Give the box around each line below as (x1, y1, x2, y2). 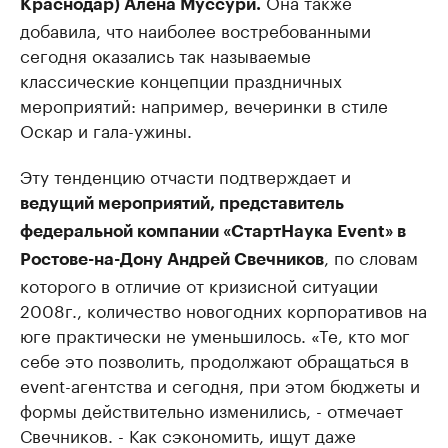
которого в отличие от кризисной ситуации (20, 271, 378, 298)
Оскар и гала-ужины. (20, 116, 192, 143)
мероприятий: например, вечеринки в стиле (20, 91, 388, 118)
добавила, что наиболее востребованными (20, 16, 371, 43)
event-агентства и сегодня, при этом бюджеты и (20, 371, 420, 398)
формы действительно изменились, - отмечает (20, 396, 403, 423)
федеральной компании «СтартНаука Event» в (20, 223, 406, 241)
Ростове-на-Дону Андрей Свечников (20, 251, 324, 269)
